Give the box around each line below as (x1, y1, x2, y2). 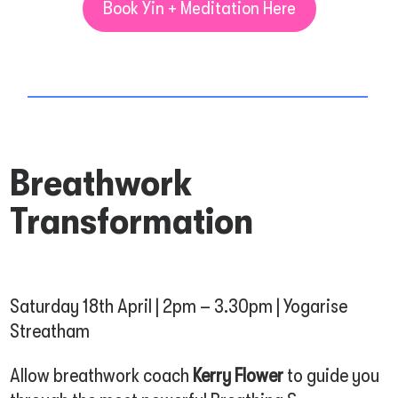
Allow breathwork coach (10, 363, 194, 386)
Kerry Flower (193, 363, 288, 386)
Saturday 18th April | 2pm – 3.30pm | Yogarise (10, 294, 348, 317)
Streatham (10, 319, 91, 342)
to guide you (287, 363, 380, 386)
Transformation (10, 198, 254, 243)
